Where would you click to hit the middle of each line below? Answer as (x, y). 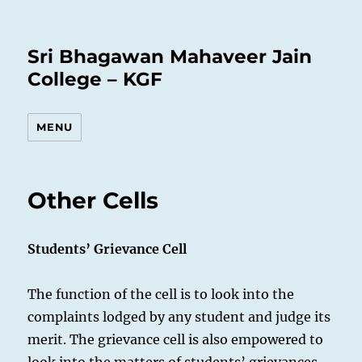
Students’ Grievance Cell (107, 249)
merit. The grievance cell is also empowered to (176, 339)
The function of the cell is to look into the (161, 294)
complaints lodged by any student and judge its (179, 317)
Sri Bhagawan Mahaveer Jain (170, 57)
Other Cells (93, 200)
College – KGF (95, 79)
